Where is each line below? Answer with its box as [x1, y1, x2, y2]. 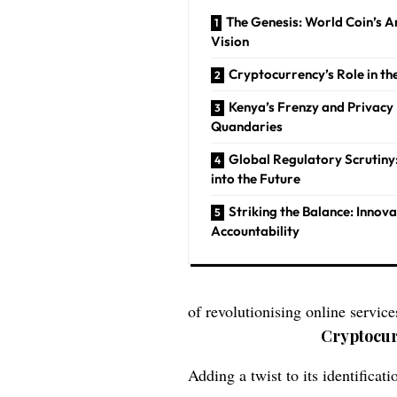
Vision [211, 32, 250, 50]
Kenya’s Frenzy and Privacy [229, 97, 394, 115]
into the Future [211, 169, 301, 187]
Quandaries [211, 117, 284, 135]
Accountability [211, 222, 300, 239]
